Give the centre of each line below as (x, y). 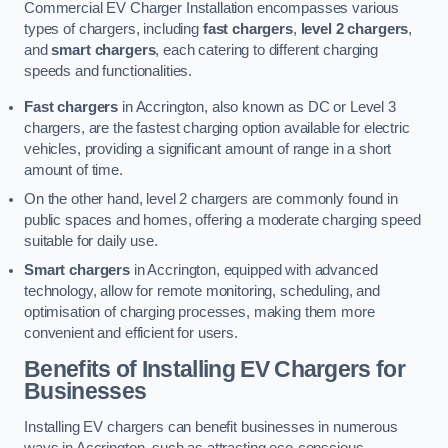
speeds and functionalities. (108, 71)
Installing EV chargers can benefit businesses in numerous (211, 427)
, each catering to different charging (267, 50)
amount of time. (73, 169)
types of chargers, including (113, 29)
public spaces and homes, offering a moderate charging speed (222, 219)
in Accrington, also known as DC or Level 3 (257, 106)
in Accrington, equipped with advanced (253, 269)
